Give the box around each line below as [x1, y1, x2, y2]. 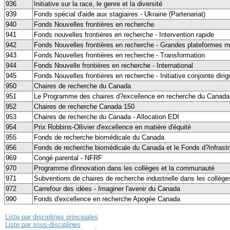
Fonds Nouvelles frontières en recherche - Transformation [34, 51, 205, 59]
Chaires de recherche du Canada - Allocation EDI [34, 112, 179, 121]
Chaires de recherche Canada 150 [34, 102, 135, 110]
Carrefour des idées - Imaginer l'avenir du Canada [34, 184, 180, 193]
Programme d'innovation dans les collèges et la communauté [34, 164, 215, 172]
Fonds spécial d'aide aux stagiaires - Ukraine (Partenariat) [34, 10, 205, 18]
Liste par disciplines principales [5, 213, 98, 221]
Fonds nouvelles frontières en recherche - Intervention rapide [34, 30, 214, 39]
